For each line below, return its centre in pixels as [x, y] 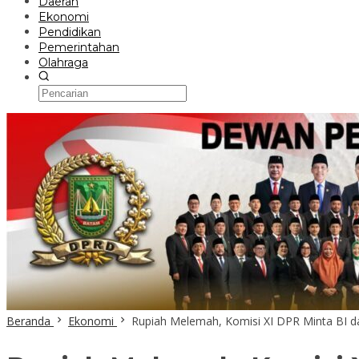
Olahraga [63, 63]
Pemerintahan [79, 47]
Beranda [28, 321]
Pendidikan [70, 32]
